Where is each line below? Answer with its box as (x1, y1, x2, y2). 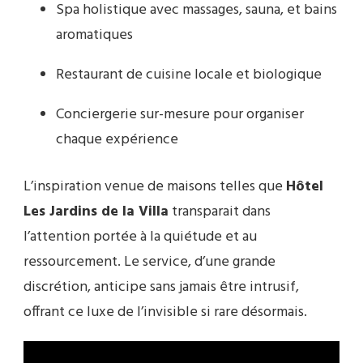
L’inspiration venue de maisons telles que (23, 174, 286, 199)
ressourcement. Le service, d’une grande (23, 250, 275, 274)
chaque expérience (56, 127, 178, 152)
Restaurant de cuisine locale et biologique (56, 62, 322, 87)
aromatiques (56, 23, 133, 47)
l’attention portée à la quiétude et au (23, 224, 257, 249)
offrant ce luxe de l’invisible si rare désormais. (23, 300, 307, 324)
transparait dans (169, 199, 271, 224)
